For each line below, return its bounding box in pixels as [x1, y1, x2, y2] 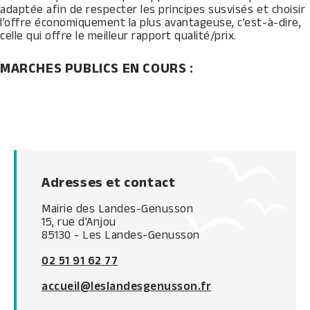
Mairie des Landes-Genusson [42, 202, 194, 215]
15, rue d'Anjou [42, 215, 116, 228]
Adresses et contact [42, 174, 176, 190]
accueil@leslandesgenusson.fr [42, 280, 212, 292]
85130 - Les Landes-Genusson [42, 228, 200, 241]
